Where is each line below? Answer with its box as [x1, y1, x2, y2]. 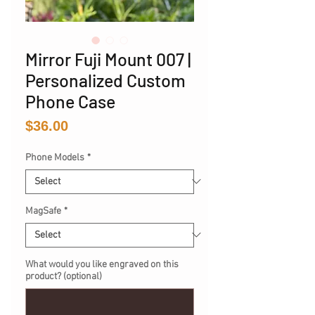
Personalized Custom [25, 69, 186, 91]
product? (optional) [25, 270, 102, 283]
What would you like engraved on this [25, 258, 179, 271]
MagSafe [25, 205, 61, 217]
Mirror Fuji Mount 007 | [25, 48, 191, 70]
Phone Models [25, 151, 84, 164]
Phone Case [25, 90, 115, 112]
